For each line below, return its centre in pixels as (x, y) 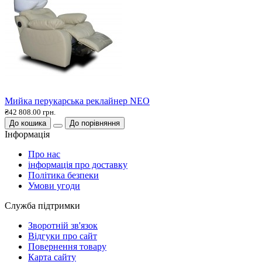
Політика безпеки (63, 175)
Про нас (44, 154)
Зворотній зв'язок (63, 225)
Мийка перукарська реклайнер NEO (77, 101)
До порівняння (95, 123)
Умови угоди (54, 185)
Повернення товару (67, 246)
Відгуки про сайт (63, 236)
